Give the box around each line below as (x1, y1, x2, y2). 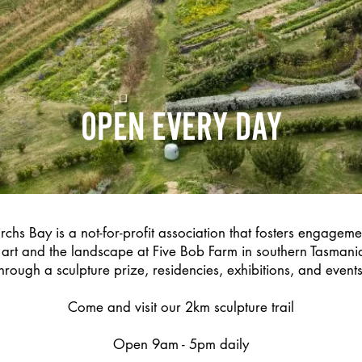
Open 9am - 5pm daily (112, 335, 249, 353)
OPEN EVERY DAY (80, 105, 282, 147)
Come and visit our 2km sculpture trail (67, 298, 294, 316)
